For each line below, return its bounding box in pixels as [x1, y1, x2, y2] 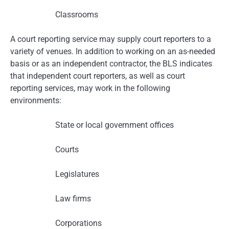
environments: [10, 95, 61, 105]
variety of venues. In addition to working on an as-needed [10, 46, 215, 56]
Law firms [55, 193, 91, 203]
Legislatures [55, 169, 99, 179]
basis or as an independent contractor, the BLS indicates [10, 58, 212, 68]
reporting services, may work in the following [10, 83, 170, 93]
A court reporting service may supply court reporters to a [10, 34, 211, 44]
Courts [55, 144, 79, 154]
